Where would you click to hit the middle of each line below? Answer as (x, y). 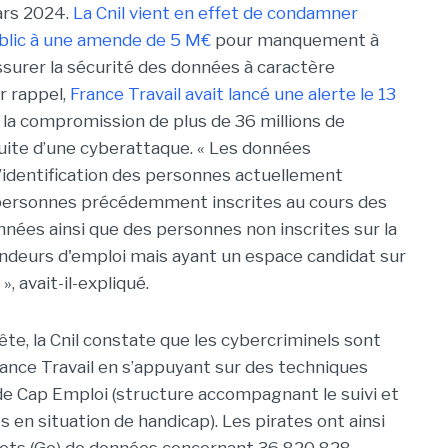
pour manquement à (297, 40)
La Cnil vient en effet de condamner (215, 13)
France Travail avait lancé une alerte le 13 (233, 94)
